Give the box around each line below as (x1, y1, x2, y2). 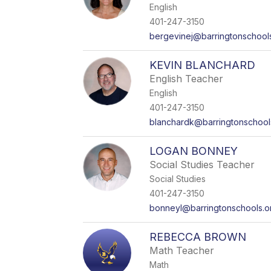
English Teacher (149, 73, 224, 85)
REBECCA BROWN (149, 230, 247, 243)
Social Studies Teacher (149, 158, 255, 171)
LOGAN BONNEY (149, 145, 238, 157)
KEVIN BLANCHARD (149, 59, 256, 71)
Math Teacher (149, 244, 215, 256)
